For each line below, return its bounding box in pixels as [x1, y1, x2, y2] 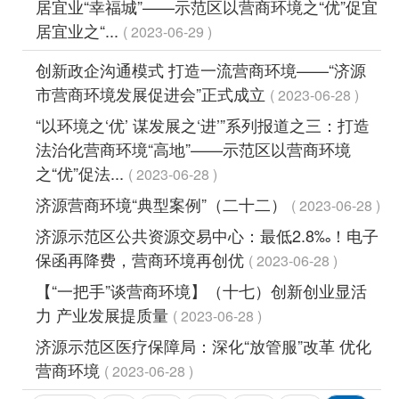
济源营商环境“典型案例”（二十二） [36, 191, 291, 216]
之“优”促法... [36, 160, 128, 184]
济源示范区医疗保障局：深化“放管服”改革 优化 [36, 333, 371, 357]
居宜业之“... [36, 18, 123, 42]
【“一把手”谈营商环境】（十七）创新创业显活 [36, 278, 367, 302]
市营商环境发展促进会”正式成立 [36, 81, 270, 105]
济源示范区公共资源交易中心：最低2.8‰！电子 [36, 223, 379, 247]
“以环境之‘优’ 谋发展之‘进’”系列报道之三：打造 [36, 112, 370, 136]
